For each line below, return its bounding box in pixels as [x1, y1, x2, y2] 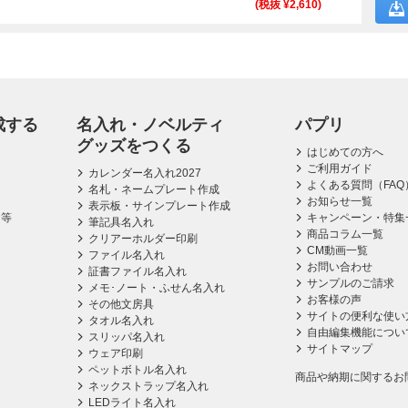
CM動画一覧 [307, 244, 369, 257]
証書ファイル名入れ [88, 265, 188, 278]
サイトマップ [307, 342, 373, 355]
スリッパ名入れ [88, 331, 166, 343]
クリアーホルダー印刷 [88, 232, 199, 245]
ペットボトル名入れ [88, 363, 188, 376]
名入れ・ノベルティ [76, 116, 224, 134]
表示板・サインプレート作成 [88, 199, 231, 212]
